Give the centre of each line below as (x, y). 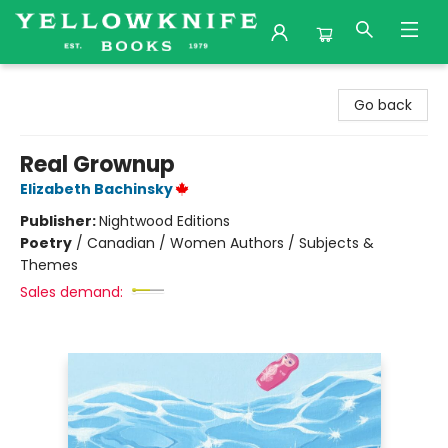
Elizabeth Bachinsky (96, 189)
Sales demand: (71, 292)
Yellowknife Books (76, 83)
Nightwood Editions (164, 221)
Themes (49, 265)
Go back (383, 105)
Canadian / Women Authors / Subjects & (230, 243)
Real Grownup (97, 164)
